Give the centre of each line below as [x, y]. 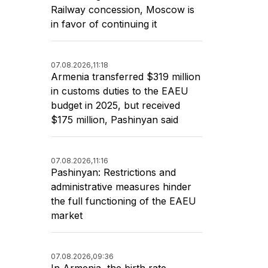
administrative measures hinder [121, 186]
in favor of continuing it [104, 24]
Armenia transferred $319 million [126, 76]
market [67, 215]
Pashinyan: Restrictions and [113, 172]
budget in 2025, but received [115, 105]
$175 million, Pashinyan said [115, 119]
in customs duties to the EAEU [120, 91]
